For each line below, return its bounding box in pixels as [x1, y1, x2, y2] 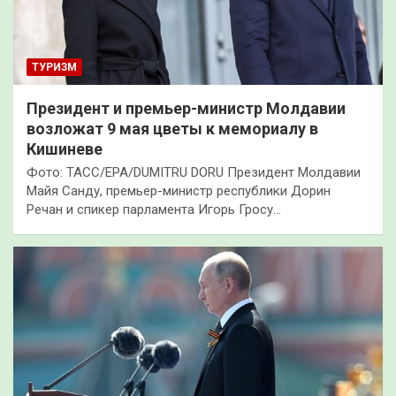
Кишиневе [27, 140, 103, 159]
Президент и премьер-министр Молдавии [27, 99, 346, 118]
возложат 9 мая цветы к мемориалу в [27, 119, 318, 139]
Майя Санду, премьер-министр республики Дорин [27, 183, 331, 200]
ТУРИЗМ [32, 61, 77, 74]
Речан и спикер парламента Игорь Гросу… [27, 202, 281, 218]
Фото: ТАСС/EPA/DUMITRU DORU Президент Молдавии [27, 164, 361, 181]
